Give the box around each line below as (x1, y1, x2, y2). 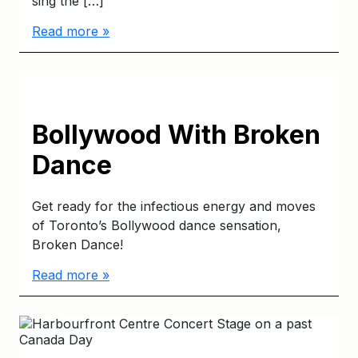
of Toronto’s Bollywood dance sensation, (32, 217, 281, 233)
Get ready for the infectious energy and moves (32, 198, 316, 214)
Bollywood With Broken (32, 119, 320, 150)
